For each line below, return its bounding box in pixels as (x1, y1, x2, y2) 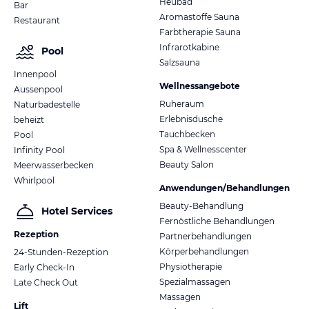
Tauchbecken (159, 128, 215, 139)
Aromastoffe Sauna (159, 11, 239, 22)
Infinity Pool (14, 144, 65, 155)
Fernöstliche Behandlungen (159, 215, 275, 226)
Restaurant (14, 14, 60, 26)
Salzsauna (159, 57, 200, 68)
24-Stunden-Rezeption (14, 246, 108, 257)
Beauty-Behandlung (159, 200, 243, 211)
